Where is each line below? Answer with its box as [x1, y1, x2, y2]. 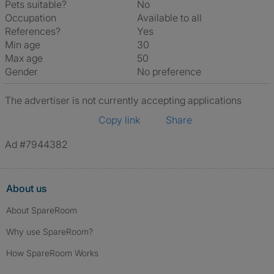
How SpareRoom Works [6, 248, 98, 258]
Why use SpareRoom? [6, 226, 93, 237]
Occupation [5, 12, 56, 24]
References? [5, 25, 61, 37]
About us [6, 182, 46, 194]
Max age [5, 52, 43, 64]
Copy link [98, 114, 140, 126]
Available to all [143, 12, 202, 24]
